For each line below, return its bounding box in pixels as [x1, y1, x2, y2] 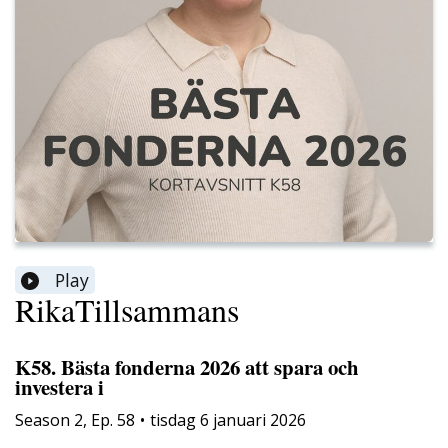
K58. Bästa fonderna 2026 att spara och [15, 352, 359, 383]
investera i [15, 372, 104, 403]
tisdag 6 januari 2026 [150, 408, 306, 431]
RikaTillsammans [15, 288, 239, 332]
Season [15, 408, 70, 431]
